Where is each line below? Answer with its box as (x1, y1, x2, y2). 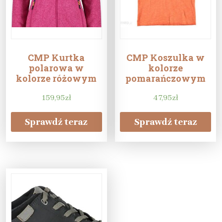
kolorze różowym (16, 72, 97, 84)
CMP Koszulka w (126, 51, 205, 63)
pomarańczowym (125, 72, 206, 84)
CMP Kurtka (28, 51, 85, 63)
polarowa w (29, 61, 84, 74)
